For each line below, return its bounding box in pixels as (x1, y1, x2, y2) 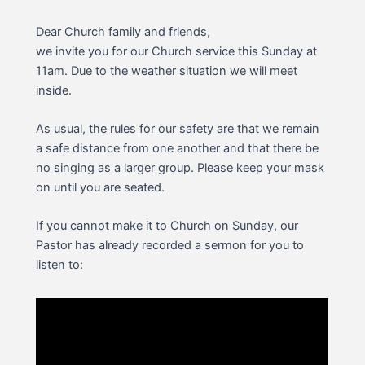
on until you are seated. (36, 179, 165, 195)
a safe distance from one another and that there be (36, 140, 319, 156)
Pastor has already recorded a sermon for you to (36, 238, 305, 253)
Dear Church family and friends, (36, 24, 211, 39)
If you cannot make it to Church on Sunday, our (36, 218, 299, 234)
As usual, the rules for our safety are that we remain (36, 121, 320, 136)
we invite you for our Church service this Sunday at (36, 43, 318, 59)
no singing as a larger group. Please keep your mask (36, 160, 325, 175)
